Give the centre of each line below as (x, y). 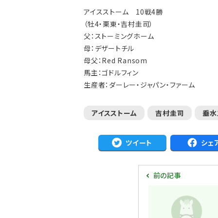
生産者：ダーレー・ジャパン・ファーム (139, 85)
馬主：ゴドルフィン (111, 73)
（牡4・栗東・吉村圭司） (118, 24)
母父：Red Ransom (116, 60)
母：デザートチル (109, 48)
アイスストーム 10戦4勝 (123, 12)
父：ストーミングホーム (119, 36)
